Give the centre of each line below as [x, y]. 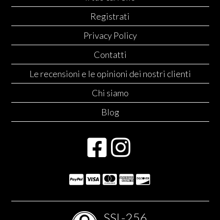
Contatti [110, 55]
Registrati [110, 16]
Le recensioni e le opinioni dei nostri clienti [110, 74]
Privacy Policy [110, 36]
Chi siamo [110, 93]
